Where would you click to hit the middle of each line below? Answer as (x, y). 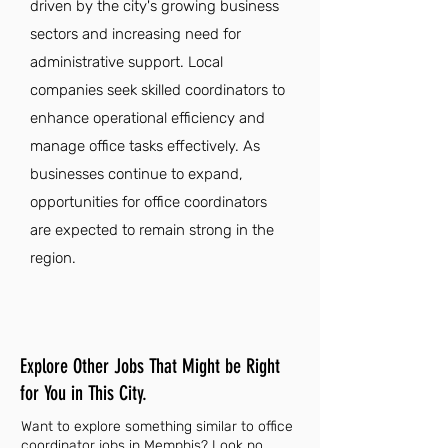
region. (53, 258)
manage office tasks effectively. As (145, 146)
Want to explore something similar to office (157, 426)
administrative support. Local (126, 62)
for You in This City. (83, 393)
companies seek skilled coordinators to (157, 90)
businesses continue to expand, (136, 174)
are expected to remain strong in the (152, 230)
